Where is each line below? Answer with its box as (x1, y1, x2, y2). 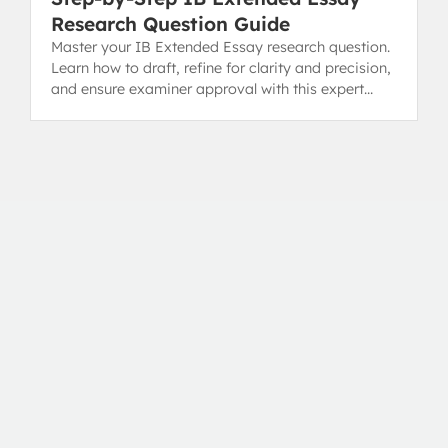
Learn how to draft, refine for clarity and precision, (51, 59, 391, 78)
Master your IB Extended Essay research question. (51, 38, 390, 57)
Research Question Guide (51, 12, 290, 37)
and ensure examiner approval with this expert (51, 80, 364, 99)
